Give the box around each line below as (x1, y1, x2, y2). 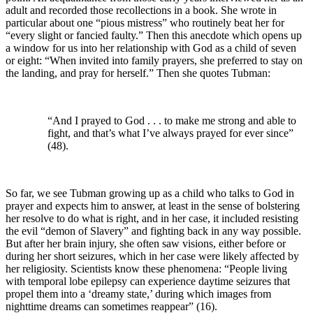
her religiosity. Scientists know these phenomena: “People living (6, 262, 287, 275)
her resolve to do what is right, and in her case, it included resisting (6, 212, 298, 224)
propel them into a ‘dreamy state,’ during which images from (6, 287, 271, 300)
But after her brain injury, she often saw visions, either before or (6, 237, 286, 249)
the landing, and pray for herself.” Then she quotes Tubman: (6, 66, 270, 79)
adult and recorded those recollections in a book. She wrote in (6, 3, 277, 16)
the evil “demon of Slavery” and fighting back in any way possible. (6, 224, 301, 237)
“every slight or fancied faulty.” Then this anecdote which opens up (6, 29, 302, 41)
